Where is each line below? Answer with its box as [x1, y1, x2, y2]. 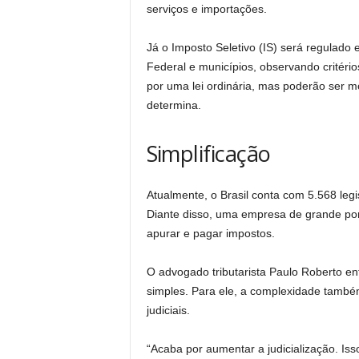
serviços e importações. [146, 2, 267, 15]
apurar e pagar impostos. [146, 227, 275, 240]
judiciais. [146, 304, 190, 317]
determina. [146, 99, 201, 111]
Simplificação [146, 139, 271, 168]
